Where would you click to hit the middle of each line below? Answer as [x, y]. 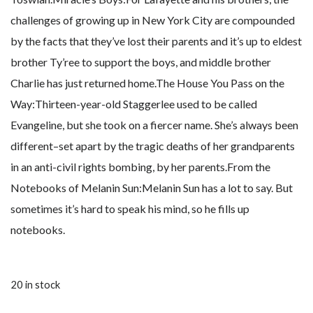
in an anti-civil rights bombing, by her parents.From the [140, 167]
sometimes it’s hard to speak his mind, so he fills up [130, 209]
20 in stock [35, 285]
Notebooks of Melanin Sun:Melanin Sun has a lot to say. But [152, 188]
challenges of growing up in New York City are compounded [153, 20]
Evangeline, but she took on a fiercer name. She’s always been [154, 125]
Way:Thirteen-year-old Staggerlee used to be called [134, 104]
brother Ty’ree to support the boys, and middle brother [141, 62]
